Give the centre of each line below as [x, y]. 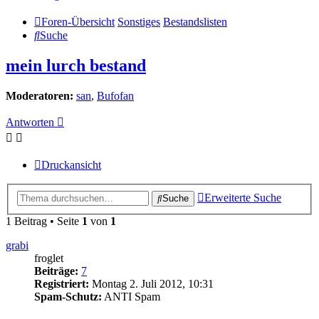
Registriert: [62, 283]
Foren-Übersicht [78, 22]
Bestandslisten [195, 22]
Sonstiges [139, 22]
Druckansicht [71, 165]
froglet [49, 258]
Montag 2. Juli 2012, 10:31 [151, 283]
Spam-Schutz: [68, 296]
